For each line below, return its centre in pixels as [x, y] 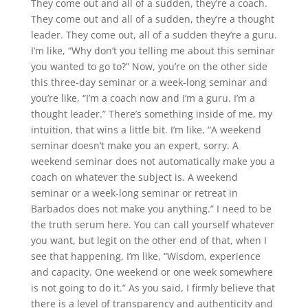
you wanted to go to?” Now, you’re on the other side [149, 66]
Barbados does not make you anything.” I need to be [151, 208]
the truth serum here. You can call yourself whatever [152, 224]
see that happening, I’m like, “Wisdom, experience [145, 256]
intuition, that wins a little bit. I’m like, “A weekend [146, 129]
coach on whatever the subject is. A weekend [134, 177]
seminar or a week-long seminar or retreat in [134, 192]
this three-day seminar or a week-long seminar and [149, 82]
